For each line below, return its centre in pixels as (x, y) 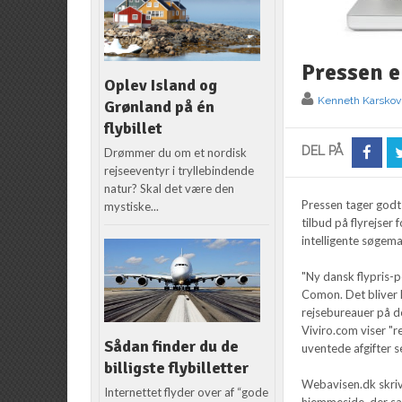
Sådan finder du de (172, 347)
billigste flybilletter (177, 368)
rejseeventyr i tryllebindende (179, 171)
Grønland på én (160, 107)
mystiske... (132, 207)
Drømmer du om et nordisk (176, 153)
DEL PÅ (323, 150)
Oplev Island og (161, 86)
